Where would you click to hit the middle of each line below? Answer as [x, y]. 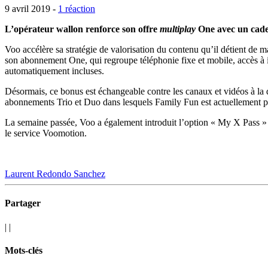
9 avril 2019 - [31, 9]
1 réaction [77, 9]
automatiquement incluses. [54, 71]
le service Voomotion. [46, 133]
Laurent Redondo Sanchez [55, 174]
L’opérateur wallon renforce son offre [82, 29]
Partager [23, 203]
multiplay [178, 29]
